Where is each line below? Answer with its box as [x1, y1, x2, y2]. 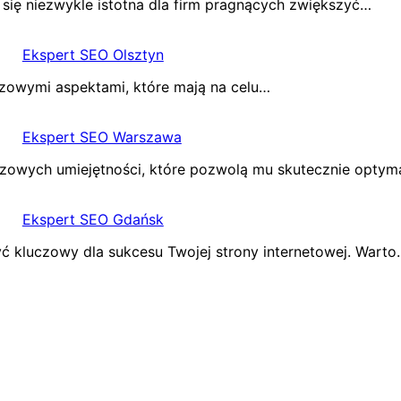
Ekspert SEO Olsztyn [21, 46, 164, 64]
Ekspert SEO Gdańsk [21, 210, 164, 229]
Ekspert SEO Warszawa [21, 128, 182, 147]
